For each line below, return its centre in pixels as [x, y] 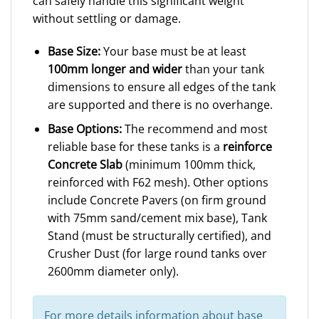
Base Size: [74, 51]
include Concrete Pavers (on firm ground [157, 200]
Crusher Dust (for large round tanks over [157, 254]
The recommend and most [194, 129]
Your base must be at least [173, 51]
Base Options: [84, 129]
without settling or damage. [107, 18]
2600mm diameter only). [113, 272]
